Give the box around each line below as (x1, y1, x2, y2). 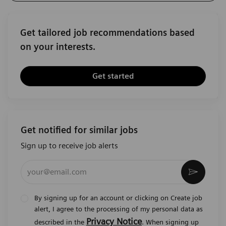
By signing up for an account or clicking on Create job (34, 193, 202, 202)
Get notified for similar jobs (21, 124, 138, 135)
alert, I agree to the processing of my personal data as (34, 204, 203, 213)
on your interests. (20, 41, 95, 52)
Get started (92, 71, 134, 81)
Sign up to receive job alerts (21, 140, 118, 150)
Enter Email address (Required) (20, 159, 142, 170)
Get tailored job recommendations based (20, 27, 195, 38)
